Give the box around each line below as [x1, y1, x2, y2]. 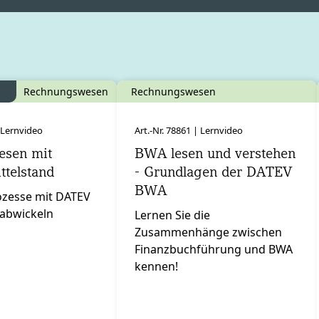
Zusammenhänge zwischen [135, 224, 282, 241]
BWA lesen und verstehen [135, 145, 296, 162]
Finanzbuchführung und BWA [135, 241, 293, 258]
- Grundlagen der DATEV [135, 163, 292, 181]
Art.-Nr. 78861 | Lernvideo [135, 124, 243, 137]
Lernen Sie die [135, 207, 210, 224]
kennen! [135, 258, 178, 275]
